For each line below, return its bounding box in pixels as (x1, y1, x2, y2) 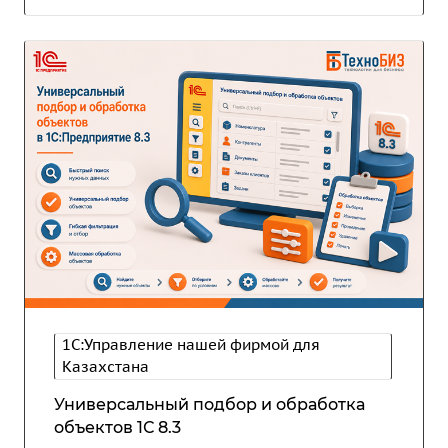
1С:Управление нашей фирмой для (62, 334, 320, 354)
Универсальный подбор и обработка (54, 394, 365, 414)
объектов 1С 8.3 (54, 417, 181, 437)
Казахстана (62, 356, 149, 376)
